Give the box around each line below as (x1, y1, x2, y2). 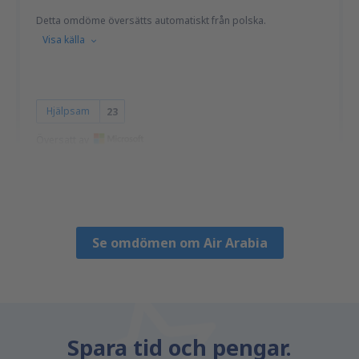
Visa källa (42, 33, 85, 46)
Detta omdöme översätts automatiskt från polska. (36, 14, 266, 27)
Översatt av (36, 133, 89, 147)
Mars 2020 (91, 201, 139, 215)
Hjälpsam (46, 104, 90, 118)
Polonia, (51, 201, 91, 215)
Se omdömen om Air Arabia (91, 234, 268, 252)
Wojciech (30, 180, 83, 196)
